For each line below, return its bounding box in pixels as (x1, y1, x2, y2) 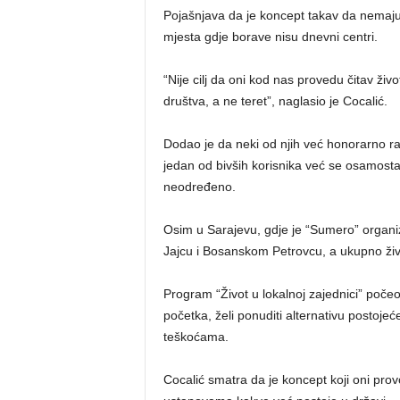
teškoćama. (162, 329, 229, 345)
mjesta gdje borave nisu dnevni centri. (162, 29, 378, 45)
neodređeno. (162, 179, 236, 195)
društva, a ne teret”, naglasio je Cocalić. (162, 94, 387, 109)
